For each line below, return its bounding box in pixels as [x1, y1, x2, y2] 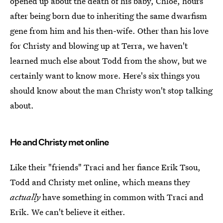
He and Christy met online [10, 137, 109, 147]
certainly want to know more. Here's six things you [10, 70, 200, 81]
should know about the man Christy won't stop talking [10, 85, 213, 96]
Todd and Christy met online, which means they [10, 176, 190, 188]
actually [10, 191, 42, 203]
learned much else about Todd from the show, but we [10, 55, 207, 66]
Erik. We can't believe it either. [10, 206, 125, 218]
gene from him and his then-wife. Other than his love [10, 25, 209, 36]
